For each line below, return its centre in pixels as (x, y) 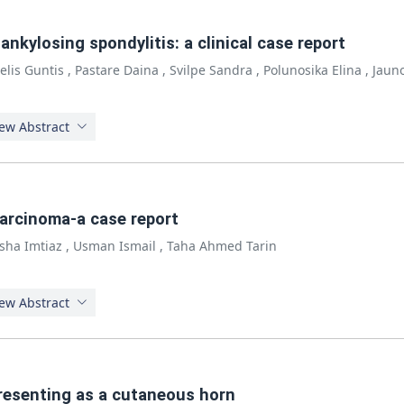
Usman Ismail (115, 246)
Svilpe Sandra (211, 70)
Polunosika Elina (312, 70)
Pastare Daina (117, 70)
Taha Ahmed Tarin (222, 246)
